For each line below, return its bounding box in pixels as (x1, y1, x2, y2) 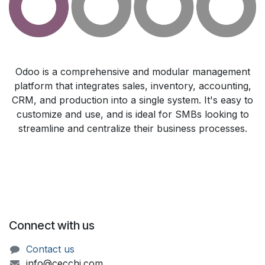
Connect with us (9, 218, 95, 232)
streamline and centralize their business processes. (18, 122, 247, 134)
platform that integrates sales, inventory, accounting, (14, 79, 251, 92)
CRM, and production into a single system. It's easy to (12, 93, 253, 106)
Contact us (25, 243, 75, 255)
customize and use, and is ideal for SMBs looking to (16, 108, 249, 120)
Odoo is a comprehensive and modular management (15, 65, 250, 77)
